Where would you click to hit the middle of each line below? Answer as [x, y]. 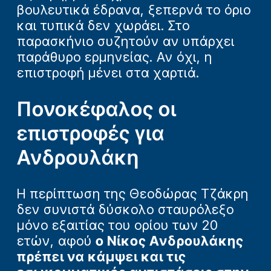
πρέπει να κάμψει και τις [102, 257]
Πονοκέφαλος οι [97, 109]
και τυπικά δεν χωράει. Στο [103, 25]
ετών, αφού [56, 241]
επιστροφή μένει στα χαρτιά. [108, 72]
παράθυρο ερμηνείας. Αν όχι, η [115, 57]
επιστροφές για [91, 133]
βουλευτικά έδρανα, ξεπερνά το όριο [134, 9]
